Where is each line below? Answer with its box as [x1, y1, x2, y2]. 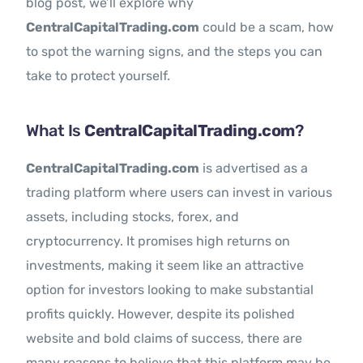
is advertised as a [199, 160, 309, 177]
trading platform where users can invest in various [26, 185, 333, 201]
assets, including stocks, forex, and [26, 209, 240, 225]
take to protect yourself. [26, 68, 171, 84]
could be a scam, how [199, 19, 335, 36]
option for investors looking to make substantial [26, 282, 314, 298]
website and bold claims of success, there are [26, 331, 303, 347]
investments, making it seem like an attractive [26, 258, 305, 274]
